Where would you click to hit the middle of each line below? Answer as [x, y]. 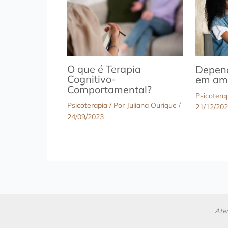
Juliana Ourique [153, 106]
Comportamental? [109, 90]
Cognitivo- [92, 79]
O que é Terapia [104, 69]
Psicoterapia [87, 106]
